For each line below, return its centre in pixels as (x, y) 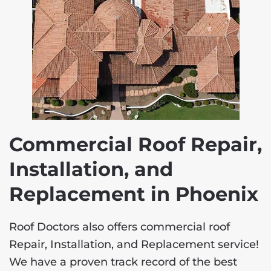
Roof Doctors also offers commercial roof (119, 227)
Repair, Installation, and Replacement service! (134, 245)
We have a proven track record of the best (123, 262)
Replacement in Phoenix (134, 194)
